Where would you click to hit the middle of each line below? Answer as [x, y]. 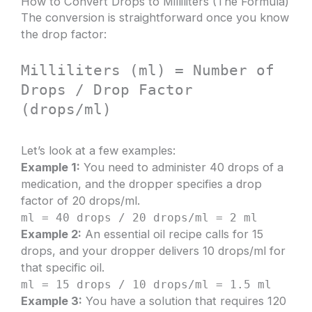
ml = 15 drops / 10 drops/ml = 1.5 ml [147, 284]
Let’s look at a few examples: [99, 150]
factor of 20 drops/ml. [81, 200]
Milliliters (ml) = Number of [148, 70]
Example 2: [52, 234]
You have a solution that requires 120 [185, 301]
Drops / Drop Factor [107, 89]
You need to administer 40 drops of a [182, 167]
